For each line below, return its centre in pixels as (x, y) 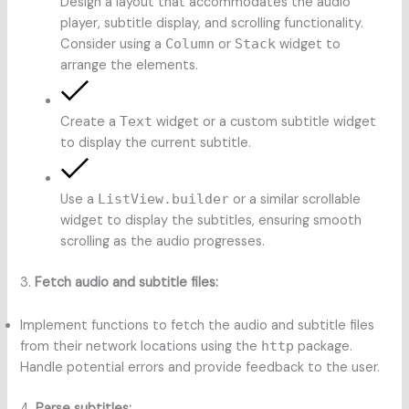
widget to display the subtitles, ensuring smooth (211, 221)
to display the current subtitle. (156, 143)
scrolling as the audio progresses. (163, 242)
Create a (90, 122)
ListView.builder (164, 199)
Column (190, 44)
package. (324, 346)
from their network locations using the (141, 346)
